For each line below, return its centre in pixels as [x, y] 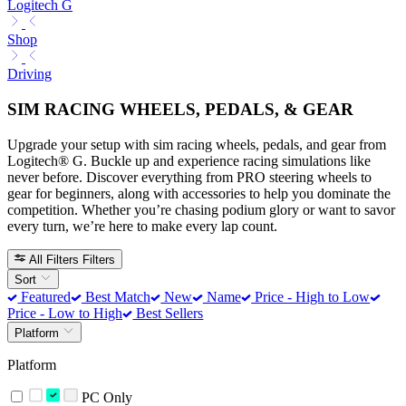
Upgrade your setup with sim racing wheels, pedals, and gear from [197, 144]
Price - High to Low [311, 297]
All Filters [54, 259]
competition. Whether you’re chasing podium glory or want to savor [201, 209]
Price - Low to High [65, 314]
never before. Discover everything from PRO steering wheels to [189, 177]
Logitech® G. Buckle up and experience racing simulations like [189, 160]
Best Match [116, 297]
